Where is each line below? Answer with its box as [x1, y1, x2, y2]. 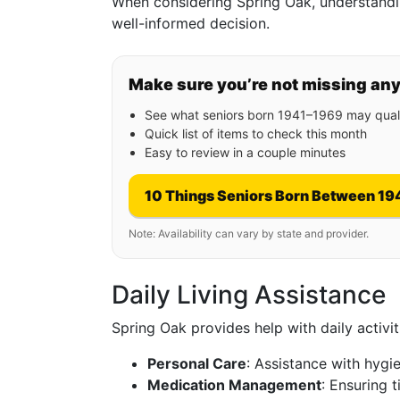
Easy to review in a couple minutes [145, 145, 346, 160]
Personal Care [147, 354, 246, 372]
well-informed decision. [112, 14, 270, 32]
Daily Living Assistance [112, 279, 386, 310]
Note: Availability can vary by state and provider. [129, 227, 369, 240]
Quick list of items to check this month [145, 126, 367, 141]
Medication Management [147, 376, 321, 394]
